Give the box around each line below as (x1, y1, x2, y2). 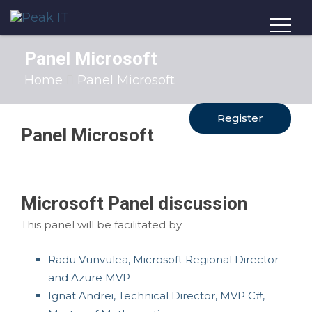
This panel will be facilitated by (21, 218, 182, 231)
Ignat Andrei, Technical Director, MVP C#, (47, 289, 265, 302)
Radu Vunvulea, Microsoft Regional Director (47, 253, 279, 266)
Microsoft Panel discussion (21, 193, 247, 214)
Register (217, 111, 263, 125)
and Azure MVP (47, 271, 130, 284)
